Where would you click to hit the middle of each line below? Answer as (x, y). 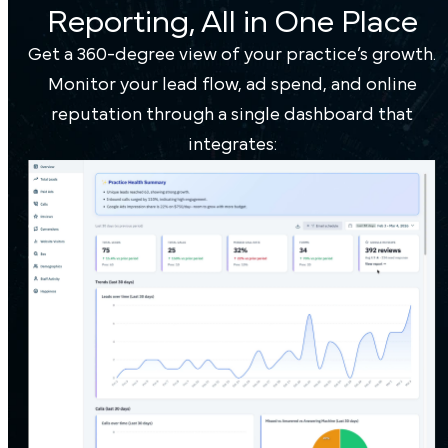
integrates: (232, 144)
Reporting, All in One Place (232, 21)
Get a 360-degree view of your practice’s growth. (232, 54)
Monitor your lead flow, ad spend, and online (232, 84)
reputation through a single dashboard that (232, 114)
